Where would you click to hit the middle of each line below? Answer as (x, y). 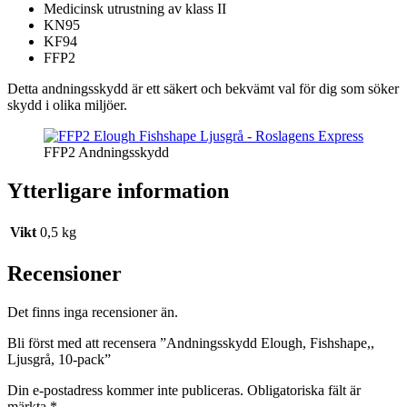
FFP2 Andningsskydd (106, 153)
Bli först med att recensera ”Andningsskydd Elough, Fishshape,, (191, 342)
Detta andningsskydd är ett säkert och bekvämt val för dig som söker (203, 89)
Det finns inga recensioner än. (93, 312)
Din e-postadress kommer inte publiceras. (125, 390)
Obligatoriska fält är (304, 390)
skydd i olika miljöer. (67, 105)
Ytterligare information (118, 191)
